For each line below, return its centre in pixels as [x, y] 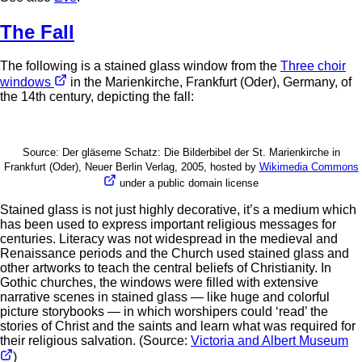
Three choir [313, 66]
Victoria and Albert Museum [269, 341]
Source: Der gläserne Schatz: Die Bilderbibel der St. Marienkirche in [181, 153]
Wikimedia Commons [309, 167]
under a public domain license [187, 183]
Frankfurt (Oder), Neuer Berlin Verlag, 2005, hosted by [131, 167]
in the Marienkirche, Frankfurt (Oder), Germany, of [209, 82]
